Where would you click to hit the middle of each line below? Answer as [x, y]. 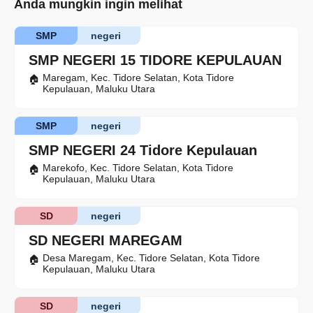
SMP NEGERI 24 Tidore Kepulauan [143, 151]
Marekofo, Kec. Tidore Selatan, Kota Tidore [138, 168]
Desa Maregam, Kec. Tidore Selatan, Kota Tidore [151, 258]
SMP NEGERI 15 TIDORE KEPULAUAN [155, 60]
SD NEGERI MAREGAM [105, 241]
